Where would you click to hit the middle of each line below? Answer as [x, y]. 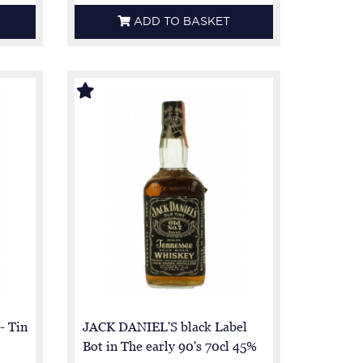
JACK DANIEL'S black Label [165, 327]
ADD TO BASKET [182, 22]
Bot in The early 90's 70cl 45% [170, 346]
